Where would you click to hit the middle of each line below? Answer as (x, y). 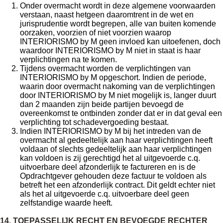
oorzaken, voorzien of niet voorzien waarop (96, 33)
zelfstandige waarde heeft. (66, 203)
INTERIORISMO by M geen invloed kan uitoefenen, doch (120, 42)
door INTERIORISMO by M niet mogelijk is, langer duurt (118, 95)
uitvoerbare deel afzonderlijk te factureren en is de (108, 167)
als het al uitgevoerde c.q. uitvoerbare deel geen (105, 194)
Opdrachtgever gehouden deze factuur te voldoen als (113, 176)
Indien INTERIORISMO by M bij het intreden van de (111, 131)
